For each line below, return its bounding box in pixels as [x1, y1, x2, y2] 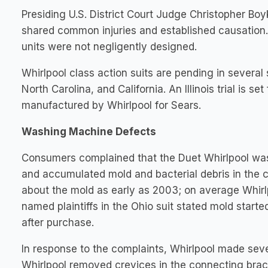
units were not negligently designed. [22, 41, 197, 53]
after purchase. [22, 217, 94, 229]
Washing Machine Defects [22, 126, 156, 138]
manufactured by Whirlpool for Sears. [22, 99, 201, 111]
